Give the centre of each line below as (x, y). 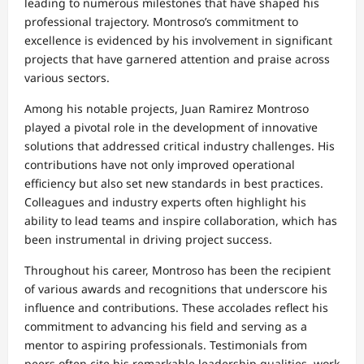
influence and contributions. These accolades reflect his (176, 307)
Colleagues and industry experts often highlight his (165, 201)
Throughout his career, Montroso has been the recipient (178, 270)
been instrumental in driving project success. (148, 239)
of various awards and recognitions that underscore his (176, 288)
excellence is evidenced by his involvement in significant (178, 40)
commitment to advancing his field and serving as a (166, 326)
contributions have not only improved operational (160, 164)
